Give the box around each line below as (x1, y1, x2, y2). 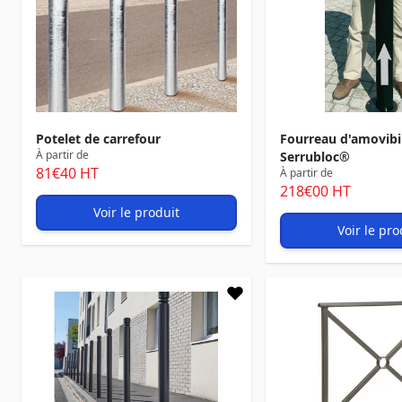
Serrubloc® (280, 148, 350, 165)
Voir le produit (93, 204, 179, 221)
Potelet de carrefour (36, 130, 161, 147)
